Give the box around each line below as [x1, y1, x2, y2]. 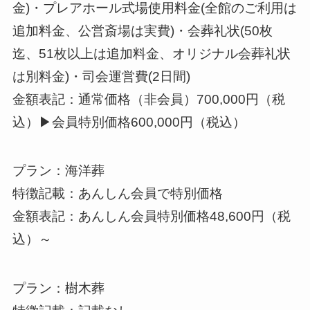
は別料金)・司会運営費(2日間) [12, 69, 190, 84]
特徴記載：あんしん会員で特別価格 [12, 186, 223, 201]
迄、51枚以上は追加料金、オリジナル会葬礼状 [12, 46, 291, 61]
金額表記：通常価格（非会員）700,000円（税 [12, 91, 285, 107]
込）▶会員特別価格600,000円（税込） [12, 114, 246, 129]
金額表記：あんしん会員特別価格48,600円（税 [12, 209, 291, 224]
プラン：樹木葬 [12, 280, 104, 295]
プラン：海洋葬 [12, 163, 104, 179]
